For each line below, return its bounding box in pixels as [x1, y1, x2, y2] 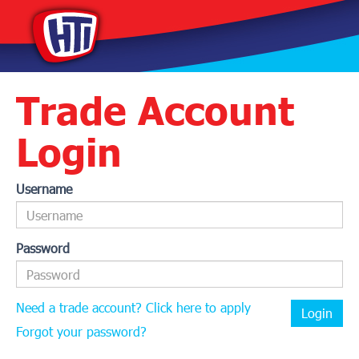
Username [16, 181, 72, 196]
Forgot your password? [16, 324, 147, 339]
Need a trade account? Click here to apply [16, 300, 251, 315]
